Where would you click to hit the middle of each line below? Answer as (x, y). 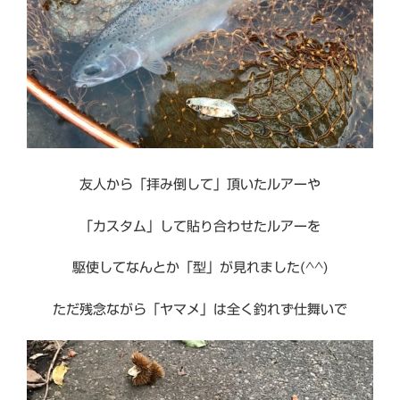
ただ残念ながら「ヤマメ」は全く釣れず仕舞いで (200, 309)
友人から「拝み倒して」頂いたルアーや (200, 185)
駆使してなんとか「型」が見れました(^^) (200, 268)
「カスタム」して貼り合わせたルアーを (200, 226)
